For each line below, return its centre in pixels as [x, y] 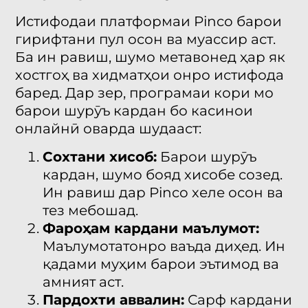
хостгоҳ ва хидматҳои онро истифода [150, 75]
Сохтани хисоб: [100, 156]
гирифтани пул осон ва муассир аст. [146, 40]
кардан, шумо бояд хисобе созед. [163, 174]
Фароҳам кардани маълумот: [151, 228]
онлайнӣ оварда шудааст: [109, 129]
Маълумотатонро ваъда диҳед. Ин [164, 246]
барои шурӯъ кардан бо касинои [134, 111]
